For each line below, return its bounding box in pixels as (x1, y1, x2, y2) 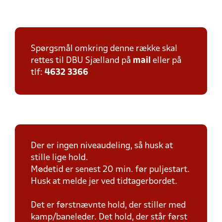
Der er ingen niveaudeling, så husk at (31, 142, 173, 150)
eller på (151, 56, 181, 65)
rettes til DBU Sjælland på (31, 56, 133, 65)
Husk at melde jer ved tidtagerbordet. (31, 177, 177, 186)
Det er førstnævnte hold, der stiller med (31, 201, 186, 210)
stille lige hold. (31, 154, 88, 162)
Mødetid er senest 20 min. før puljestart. (31, 166, 190, 174)
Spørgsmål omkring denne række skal (31, 45, 177, 53)
